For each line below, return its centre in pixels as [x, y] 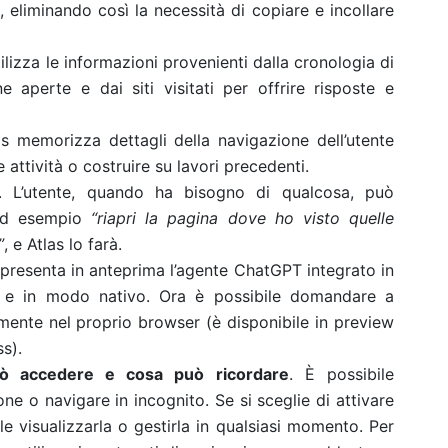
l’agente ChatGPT [236, 270]
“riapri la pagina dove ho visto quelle [242, 218]
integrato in [347, 270]
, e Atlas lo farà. [63, 244]
